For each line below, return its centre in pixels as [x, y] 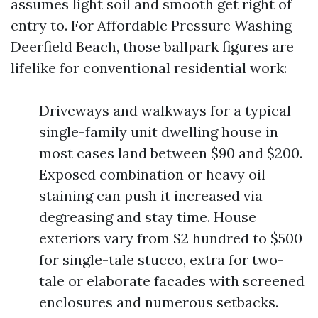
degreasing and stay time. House [148, 217]
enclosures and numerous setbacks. [159, 302]
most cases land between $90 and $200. [171, 153]
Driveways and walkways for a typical [165, 110]
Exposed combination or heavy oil [152, 174]
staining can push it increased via [151, 196]
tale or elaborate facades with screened [172, 281]
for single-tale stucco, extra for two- [161, 259]
